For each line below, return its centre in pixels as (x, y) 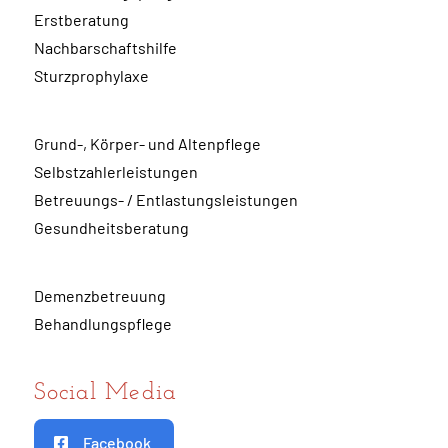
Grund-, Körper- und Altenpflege (148, 144)
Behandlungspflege (103, 324)
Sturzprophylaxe (92, 76)
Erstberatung (82, 20)
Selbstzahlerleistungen (116, 172)
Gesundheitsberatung (112, 228)
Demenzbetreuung (100, 296)
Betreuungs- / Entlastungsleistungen (166, 200)
